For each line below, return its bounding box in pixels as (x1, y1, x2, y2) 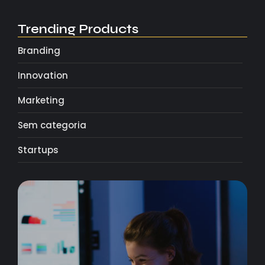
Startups (18, 143, 59, 156)
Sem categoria (18, 118, 86, 131)
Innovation (18, 69, 68, 82)
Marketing (18, 93, 64, 106)
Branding (18, 44, 60, 57)
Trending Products (18, 21, 138, 37)
